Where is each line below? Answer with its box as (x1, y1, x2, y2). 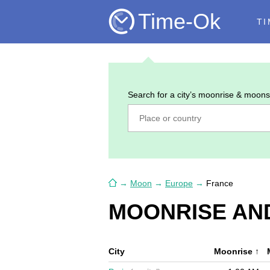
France (206, 178, 233, 188)
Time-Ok (138, 9, 221, 34)
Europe (165, 178, 193, 188)
